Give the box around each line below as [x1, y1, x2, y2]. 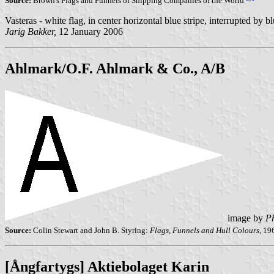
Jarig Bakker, [5, 26, 56, 37]
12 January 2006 [56, 26, 123, 37]
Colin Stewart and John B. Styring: [31, 226, 150, 235]
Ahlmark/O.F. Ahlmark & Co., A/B [5, 60, 225, 76]
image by [225, 212, 265, 223]
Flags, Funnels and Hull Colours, [150, 226, 261, 235]
